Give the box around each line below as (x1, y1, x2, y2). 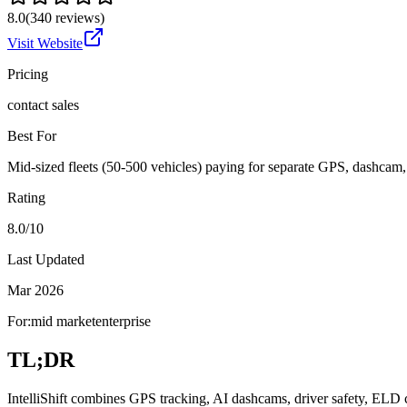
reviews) (52, 9, 104, 25)
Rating (7, 189, 45, 205)
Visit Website (7, 35, 83, 51)
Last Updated (7, 251, 84, 267)
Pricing (7, 65, 48, 82)
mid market (31, 313, 95, 329)
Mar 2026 (7, 282, 64, 298)
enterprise (95, 313, 151, 329)
